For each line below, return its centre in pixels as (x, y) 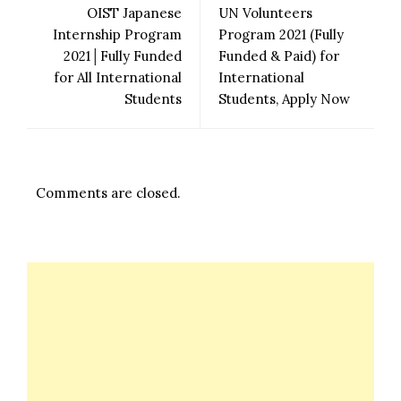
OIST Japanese (134, 13)
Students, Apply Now (284, 98)
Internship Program (117, 34)
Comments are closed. (108, 192)
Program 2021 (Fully (281, 34)
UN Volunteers (265, 13)
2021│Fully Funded (123, 55)
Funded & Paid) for (279, 55)
